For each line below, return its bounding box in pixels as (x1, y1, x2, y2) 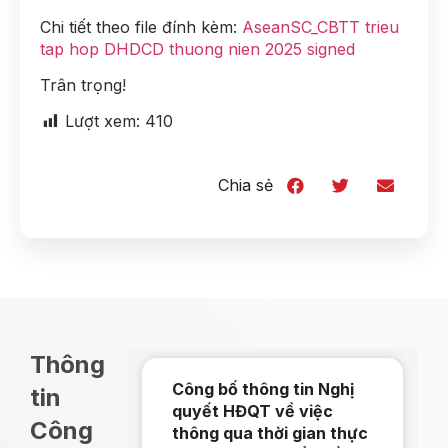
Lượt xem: (65, 111, 140, 132)
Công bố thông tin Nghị (172, 378, 354, 399)
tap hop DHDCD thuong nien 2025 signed (40, 38, 355, 59)
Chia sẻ (218, 175, 273, 196)
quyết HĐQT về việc (172, 400, 333, 421)
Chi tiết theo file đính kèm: (40, 16, 242, 37)
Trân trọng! (40, 74, 126, 95)
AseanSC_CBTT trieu (242, 16, 399, 37)
